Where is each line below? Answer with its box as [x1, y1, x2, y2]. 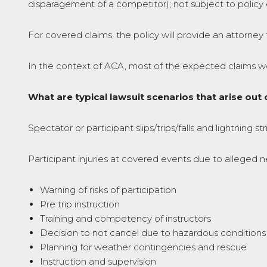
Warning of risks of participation [40, 184, 176, 195]
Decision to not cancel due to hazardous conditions [40, 227, 266, 238]
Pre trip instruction [40, 198, 120, 210]
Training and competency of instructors [40, 213, 211, 224]
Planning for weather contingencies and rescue [40, 241, 247, 253]
